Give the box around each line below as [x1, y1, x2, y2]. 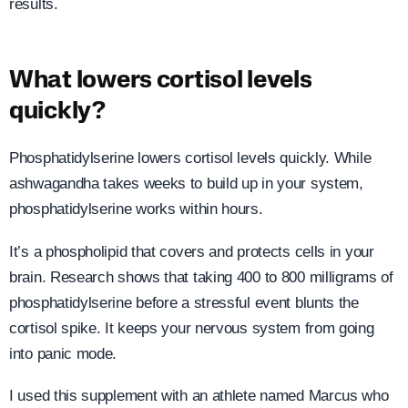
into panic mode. [9, 344, 117, 362]
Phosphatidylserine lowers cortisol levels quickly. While [9, 149, 372, 168]
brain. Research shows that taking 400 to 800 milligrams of [9, 268, 393, 286]
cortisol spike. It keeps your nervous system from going [9, 319, 374, 337]
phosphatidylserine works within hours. [9, 200, 263, 219]
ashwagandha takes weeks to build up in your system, [9, 175, 363, 193]
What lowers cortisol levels [9, 69, 312, 94]
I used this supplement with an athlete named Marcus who [9, 387, 389, 405]
